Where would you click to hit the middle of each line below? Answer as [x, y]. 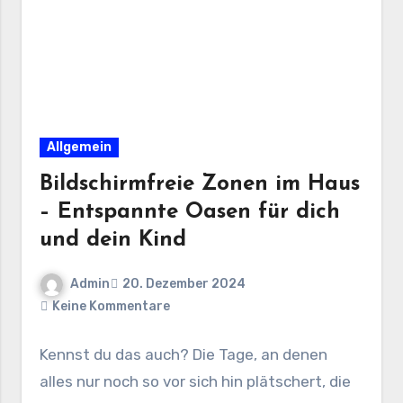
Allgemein [80, 147]
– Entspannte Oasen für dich [190, 212]
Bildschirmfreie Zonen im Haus [200, 184]
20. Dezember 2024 [184, 284]
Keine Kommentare [112, 306]
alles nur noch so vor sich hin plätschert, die [196, 381]
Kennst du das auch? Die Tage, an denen [184, 354]
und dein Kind [113, 240]
